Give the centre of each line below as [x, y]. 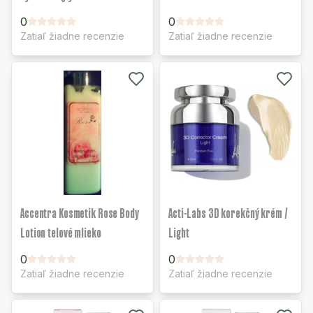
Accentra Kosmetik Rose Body [80, 213]
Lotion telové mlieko [61, 233]
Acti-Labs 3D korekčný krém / [228, 213]
